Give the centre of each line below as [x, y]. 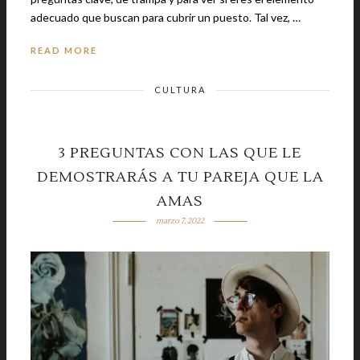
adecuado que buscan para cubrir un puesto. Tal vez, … [277, 18]
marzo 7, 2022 [180, 221]
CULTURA [180, 90]
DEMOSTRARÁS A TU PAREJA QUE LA [180, 178]
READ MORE [64, 51]
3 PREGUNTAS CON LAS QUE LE [180, 153]
